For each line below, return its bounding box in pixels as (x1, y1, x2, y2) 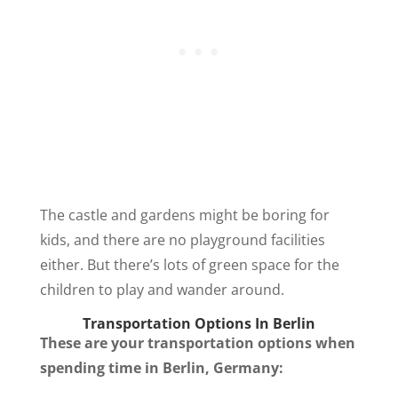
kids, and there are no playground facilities (39, 230, 325, 251)
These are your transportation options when (39, 333, 355, 354)
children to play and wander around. (39, 280, 284, 300)
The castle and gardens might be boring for (39, 205, 330, 226)
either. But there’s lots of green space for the (39, 255, 339, 275)
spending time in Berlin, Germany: (39, 358, 287, 378)
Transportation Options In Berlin (82, 314, 315, 334)
